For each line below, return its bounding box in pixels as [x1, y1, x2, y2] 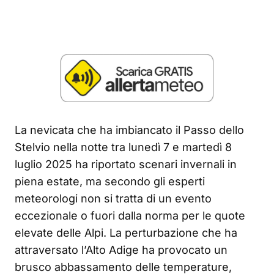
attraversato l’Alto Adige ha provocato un [15, 243, 228, 257]
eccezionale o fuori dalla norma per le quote [15, 209, 245, 223]
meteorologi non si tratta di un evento [15, 192, 212, 206]
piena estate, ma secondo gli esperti [15, 175, 205, 188]
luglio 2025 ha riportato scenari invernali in [15, 158, 237, 171]
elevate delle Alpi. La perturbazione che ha [15, 226, 237, 240]
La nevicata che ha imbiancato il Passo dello [15, 124, 244, 137]
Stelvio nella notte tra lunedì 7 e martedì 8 [15, 141, 232, 154]
